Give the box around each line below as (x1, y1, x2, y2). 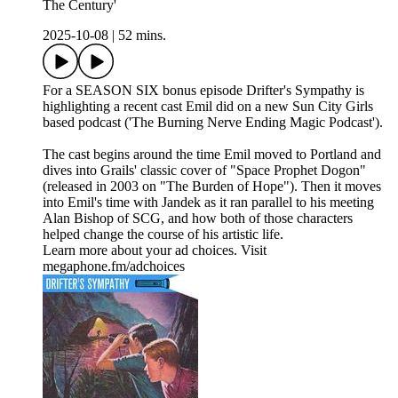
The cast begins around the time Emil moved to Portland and (43, 147, 381, 163)
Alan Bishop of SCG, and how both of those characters (43, 211, 353, 227)
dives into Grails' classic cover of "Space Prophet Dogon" (43, 163, 366, 179)
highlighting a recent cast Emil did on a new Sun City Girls (43, 99, 373, 115)
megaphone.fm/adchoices (43, 259, 185, 275)
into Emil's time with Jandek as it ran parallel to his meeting (43, 195, 374, 211)
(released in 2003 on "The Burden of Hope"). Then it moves (43, 179, 381, 195)
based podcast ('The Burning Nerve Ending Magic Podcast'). (43, 115, 383, 131)
